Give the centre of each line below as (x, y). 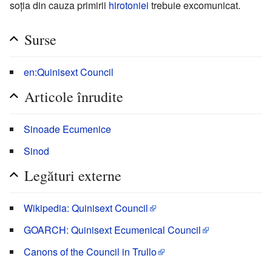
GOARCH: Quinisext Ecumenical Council (112, 229)
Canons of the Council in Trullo (90, 251)
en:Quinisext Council (69, 72)
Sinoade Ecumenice (67, 129)
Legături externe (73, 175)
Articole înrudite (74, 96)
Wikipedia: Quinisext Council (86, 208)
